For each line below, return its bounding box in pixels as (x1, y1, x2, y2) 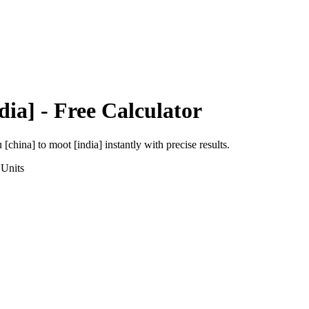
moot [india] (49, 138, 102, 150)
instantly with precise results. (102, 138, 230, 150)
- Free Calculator (35, 98, 202, 123)
